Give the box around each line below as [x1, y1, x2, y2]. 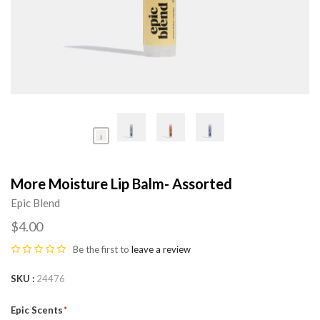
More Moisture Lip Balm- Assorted [11, 175, 232, 192]
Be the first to [73, 244, 131, 255]
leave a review [131, 244, 191, 255]
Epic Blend [11, 196, 60, 209]
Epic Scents [11, 304, 65, 316]
